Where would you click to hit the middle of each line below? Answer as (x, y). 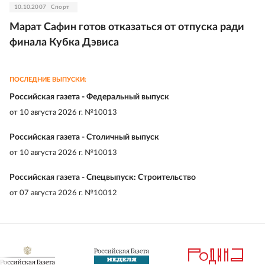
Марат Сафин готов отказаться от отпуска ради (127, 27)
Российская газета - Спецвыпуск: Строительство (103, 177)
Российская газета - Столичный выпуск (84, 137)
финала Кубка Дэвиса (64, 43)
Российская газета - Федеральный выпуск (89, 97)
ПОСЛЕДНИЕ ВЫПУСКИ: (48, 80)
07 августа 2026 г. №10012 (68, 193)
